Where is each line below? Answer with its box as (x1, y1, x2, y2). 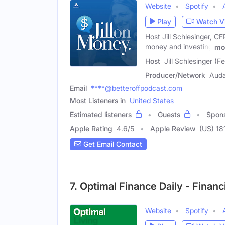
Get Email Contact (81, 140, 142, 149)
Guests (158, 109, 180, 119)
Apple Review (150, 124, 195, 133)
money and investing (145, 42, 212, 51)
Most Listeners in (70, 96, 126, 105)
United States (130, 96, 174, 105)
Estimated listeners (70, 109, 132, 119)
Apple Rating (70, 124, 113, 133)
